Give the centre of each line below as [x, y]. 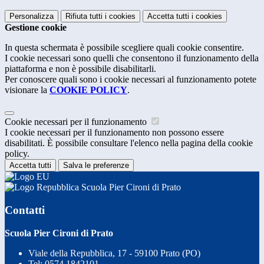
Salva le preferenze [96, 166]
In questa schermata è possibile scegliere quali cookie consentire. [124, 48]
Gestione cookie [36, 28]
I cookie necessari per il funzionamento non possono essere [114, 133]
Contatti [25, 210]
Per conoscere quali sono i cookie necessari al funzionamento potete [131, 80]
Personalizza [32, 16]
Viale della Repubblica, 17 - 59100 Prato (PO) [114, 253]
